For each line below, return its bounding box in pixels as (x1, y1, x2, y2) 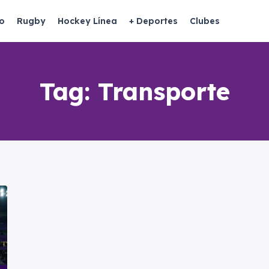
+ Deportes (129, 16, 178, 26)
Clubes (190, 16, 220, 26)
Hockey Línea (58, 16, 117, 26)
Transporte (97, 76, 230, 106)
